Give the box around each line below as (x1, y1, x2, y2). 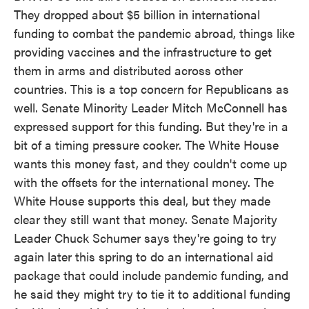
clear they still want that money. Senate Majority (14, 210, 277, 228)
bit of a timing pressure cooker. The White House (14, 136, 279, 153)
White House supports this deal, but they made (14, 192, 270, 209)
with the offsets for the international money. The (14, 173, 274, 190)
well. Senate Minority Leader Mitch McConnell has (14, 99, 288, 116)
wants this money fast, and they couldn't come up (14, 154, 287, 172)
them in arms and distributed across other (14, 61, 243, 79)
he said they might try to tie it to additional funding (14, 285, 290, 302)
